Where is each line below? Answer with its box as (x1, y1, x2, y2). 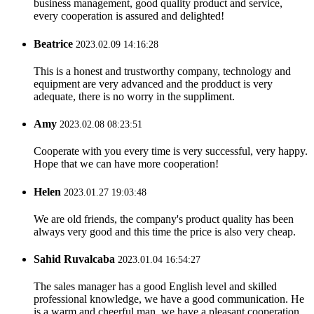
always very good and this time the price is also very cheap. (34, 225, 296, 238)
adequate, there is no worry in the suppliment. (34, 90, 235, 102)
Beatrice (34, 37, 73, 50)
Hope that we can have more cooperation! (34, 158, 219, 170)
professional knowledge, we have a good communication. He (34, 293, 304, 306)
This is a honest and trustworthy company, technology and (34, 64, 291, 77)
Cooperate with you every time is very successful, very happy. (34, 145, 308, 158)
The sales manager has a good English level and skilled (34, 280, 277, 293)
